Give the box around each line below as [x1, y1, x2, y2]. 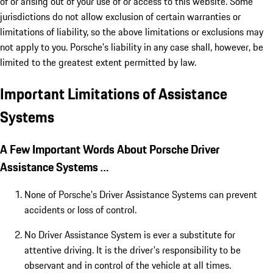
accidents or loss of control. [24, 202, 136, 218]
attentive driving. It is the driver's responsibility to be [24, 243, 241, 258]
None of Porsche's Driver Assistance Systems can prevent [24, 187, 257, 202]
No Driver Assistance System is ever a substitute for [24, 227, 235, 243]
